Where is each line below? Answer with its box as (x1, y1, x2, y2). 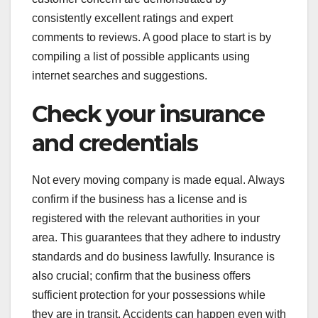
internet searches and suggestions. (32, 70, 207, 82)
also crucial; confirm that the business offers (32, 269, 251, 282)
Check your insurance (32, 100, 264, 128)
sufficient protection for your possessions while (32, 288, 265, 301)
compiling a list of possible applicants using (32, 50, 250, 63)
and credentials (32, 129, 197, 158)
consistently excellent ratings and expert (32, 12, 233, 25)
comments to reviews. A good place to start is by (32, 31, 271, 44)
